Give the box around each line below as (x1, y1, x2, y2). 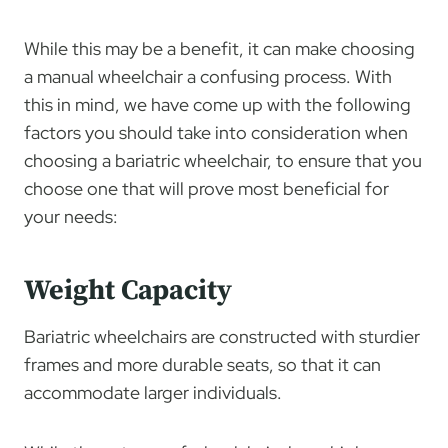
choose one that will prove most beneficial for (24, 176, 389, 200)
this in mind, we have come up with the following (24, 92, 411, 116)
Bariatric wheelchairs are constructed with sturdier (24, 324, 420, 348)
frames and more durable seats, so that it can (24, 352, 381, 376)
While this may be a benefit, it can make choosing (24, 36, 415, 60)
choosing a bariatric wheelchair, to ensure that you (24, 148, 422, 172)
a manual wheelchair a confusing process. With (24, 64, 392, 88)
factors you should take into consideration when (24, 120, 408, 144)
